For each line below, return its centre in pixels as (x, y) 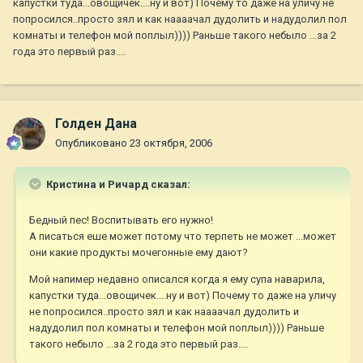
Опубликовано (92, 143)
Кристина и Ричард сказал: (117, 185)
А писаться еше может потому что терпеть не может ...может (183, 237)
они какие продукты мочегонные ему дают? (139, 253)
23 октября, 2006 (171, 143)
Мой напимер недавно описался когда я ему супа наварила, (177, 280)
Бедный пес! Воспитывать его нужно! (121, 220)
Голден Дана (96, 124)
